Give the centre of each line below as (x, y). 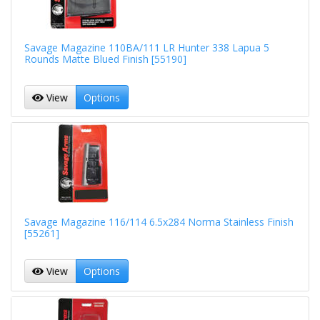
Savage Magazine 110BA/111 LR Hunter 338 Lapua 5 (146, 48)
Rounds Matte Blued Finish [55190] (105, 59)
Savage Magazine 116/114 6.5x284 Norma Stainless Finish (159, 221)
